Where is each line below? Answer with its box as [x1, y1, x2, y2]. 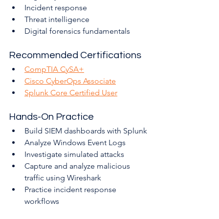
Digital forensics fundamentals [24, 26, 130, 36]
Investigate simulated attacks [24, 150, 124, 159]
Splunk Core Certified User [24, 88, 117, 98]
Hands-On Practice [9, 112, 94, 122]
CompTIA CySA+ [24, 65, 84, 74]
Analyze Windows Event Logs [24, 138, 126, 148]
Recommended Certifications [9, 50, 141, 61]
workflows [24, 197, 59, 206]
